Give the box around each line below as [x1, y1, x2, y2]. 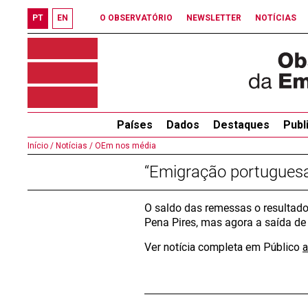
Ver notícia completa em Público [144, 241, 302, 254]
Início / [27, 141, 54, 151]
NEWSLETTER [186, 13, 241, 23]
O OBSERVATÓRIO [100, 13, 173, 23]
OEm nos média [93, 141, 156, 151]
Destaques [212, 118, 269, 131]
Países [116, 118, 153, 131]
